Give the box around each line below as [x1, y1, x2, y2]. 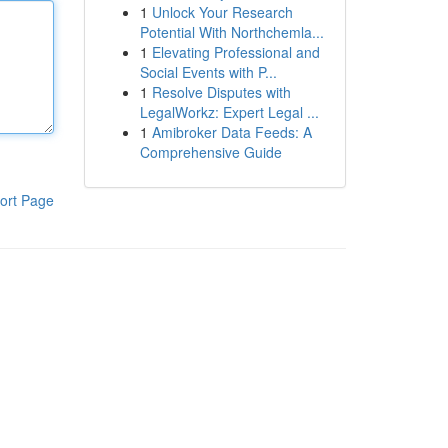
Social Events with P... [139, 62, 277, 82]
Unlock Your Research [151, 2, 293, 22]
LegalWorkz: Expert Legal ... [139, 102, 319, 122]
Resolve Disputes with [151, 82, 291, 102]
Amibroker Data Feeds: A [151, 122, 312, 142]
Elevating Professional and [151, 42, 320, 62]
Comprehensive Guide [139, 142, 282, 162]
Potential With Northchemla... [139, 22, 324, 42]
